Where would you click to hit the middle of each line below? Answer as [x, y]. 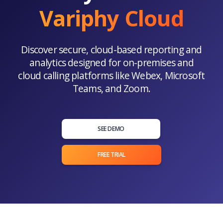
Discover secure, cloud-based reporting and [111, 50]
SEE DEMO [111, 129]
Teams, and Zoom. [111, 89]
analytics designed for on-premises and [111, 63]
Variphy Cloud [111, 18]
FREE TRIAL [111, 155]
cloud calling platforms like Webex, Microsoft [111, 76]
